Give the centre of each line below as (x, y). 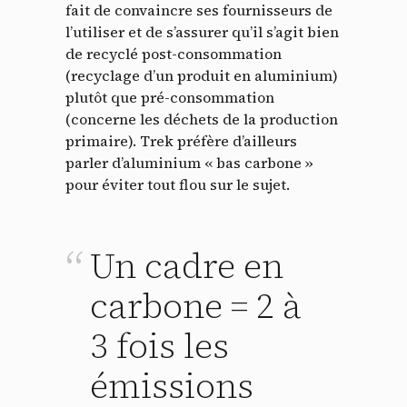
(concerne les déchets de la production (202, 119)
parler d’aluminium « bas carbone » (189, 163)
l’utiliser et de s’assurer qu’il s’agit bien (202, 32)
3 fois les (159, 347)
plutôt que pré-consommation (170, 98)
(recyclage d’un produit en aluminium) (202, 76)
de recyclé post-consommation (174, 54)
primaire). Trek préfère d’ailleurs (181, 141)
